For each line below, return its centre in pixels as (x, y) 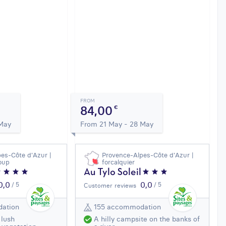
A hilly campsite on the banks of (147, 219)
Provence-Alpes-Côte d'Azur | (148, 155)
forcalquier (119, 162)
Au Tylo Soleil (113, 172)
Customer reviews (110, 185)
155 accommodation (128, 207)
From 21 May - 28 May (117, 124)
